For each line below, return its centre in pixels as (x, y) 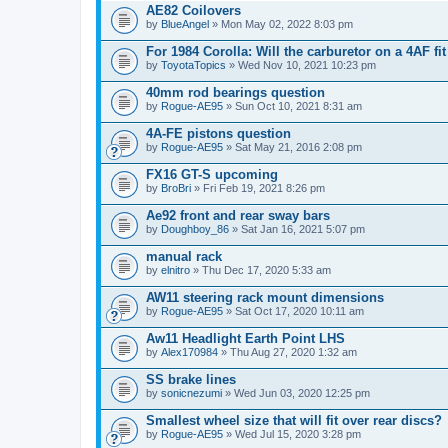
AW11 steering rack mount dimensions (265, 297)
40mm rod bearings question (235, 92)
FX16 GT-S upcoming (212, 174)
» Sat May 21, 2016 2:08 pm (292, 147)
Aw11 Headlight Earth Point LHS (245, 338)
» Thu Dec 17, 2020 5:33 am (260, 270)
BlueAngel (185, 24)
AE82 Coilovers (193, 10)
